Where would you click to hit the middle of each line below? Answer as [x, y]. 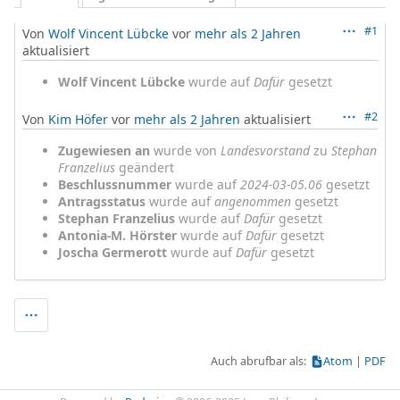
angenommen [253, 201]
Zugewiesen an [104, 150]
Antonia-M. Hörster [117, 235]
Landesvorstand [265, 150]
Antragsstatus [102, 201]
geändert [145, 167]
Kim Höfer [78, 119]
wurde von [185, 150]
